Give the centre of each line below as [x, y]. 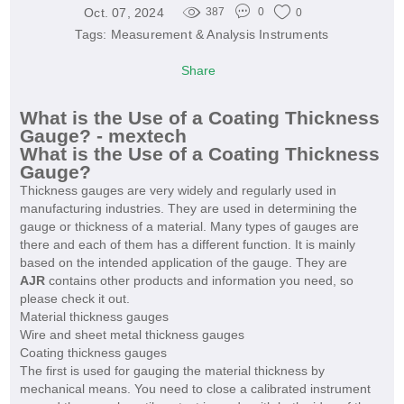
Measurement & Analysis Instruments [220, 35]
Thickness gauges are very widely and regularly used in [178, 191]
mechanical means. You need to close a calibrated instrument [195, 389]
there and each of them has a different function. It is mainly [187, 245]
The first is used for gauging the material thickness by [172, 371]
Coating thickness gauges [93, 353]
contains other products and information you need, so [199, 281]
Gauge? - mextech [103, 136]
